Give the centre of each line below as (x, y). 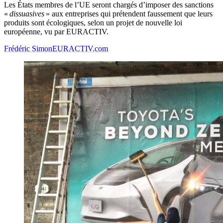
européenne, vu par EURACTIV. (56, 32)
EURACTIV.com (80, 49)
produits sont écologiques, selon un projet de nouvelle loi (93, 23)
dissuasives (28, 14)
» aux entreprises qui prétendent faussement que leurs (129, 14)
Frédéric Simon (28, 49)
